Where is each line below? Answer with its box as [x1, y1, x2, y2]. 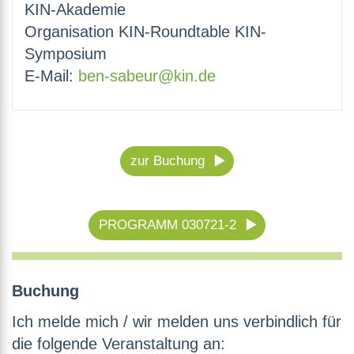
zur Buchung [130, 153, 205, 169]
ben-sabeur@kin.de [78, 67, 216, 85]
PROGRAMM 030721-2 [99, 217, 236, 233]
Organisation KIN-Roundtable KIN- [24, 23, 266, 41]
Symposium [24, 45, 107, 63]
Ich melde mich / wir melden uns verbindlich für [12, 313, 341, 331]
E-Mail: [24, 67, 78, 85]
